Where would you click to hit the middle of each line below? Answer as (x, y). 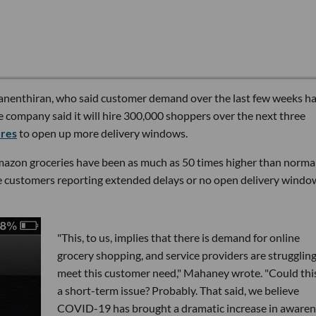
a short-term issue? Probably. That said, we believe (178, 290)
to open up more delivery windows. (102, 133)
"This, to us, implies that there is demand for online (178, 237)
